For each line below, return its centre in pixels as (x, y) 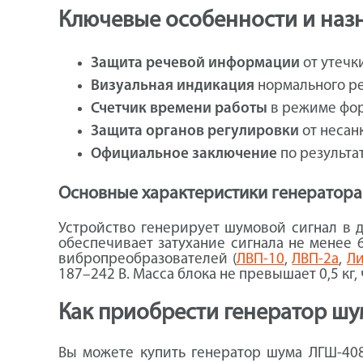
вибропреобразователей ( (147, 259)
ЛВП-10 (260, 259)
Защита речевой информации (195, 64)
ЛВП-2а (316, 259)
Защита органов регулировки (195, 132)
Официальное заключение (184, 155)
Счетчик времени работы (179, 109)
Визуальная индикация (173, 87)
